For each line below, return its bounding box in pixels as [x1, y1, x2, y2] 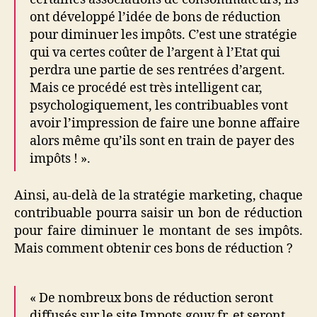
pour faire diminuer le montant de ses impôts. [14, 223, 303, 239]
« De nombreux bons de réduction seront [30, 290, 273, 306]
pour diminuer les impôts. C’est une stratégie [30, 26, 297, 43]
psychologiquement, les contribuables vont [30, 97, 288, 114]
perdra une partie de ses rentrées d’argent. [30, 62, 285, 79]
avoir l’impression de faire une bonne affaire [30, 115, 300, 132]
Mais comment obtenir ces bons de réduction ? [14, 241, 293, 257]
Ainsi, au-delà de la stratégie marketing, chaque [14, 188, 303, 204]
